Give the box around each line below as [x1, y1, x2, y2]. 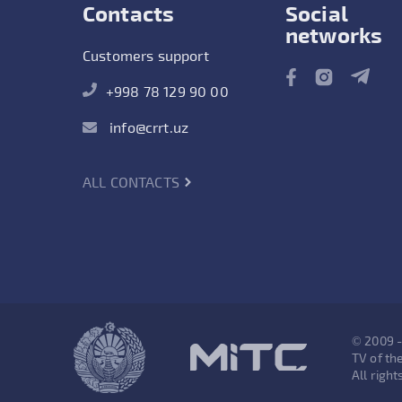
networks [285, 22, 383, 48]
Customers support [83, 47, 209, 64]
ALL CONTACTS [83, 173, 184, 190]
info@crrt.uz [106, 118, 189, 135]
